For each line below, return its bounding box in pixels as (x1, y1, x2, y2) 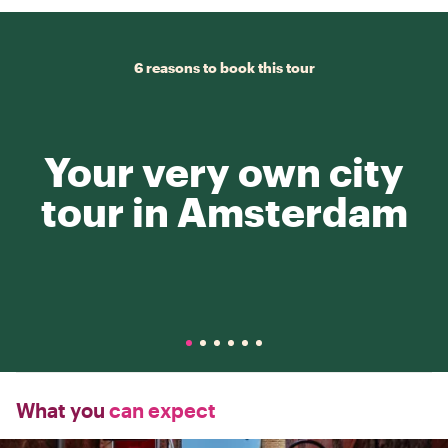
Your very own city (44, 148, 404, 195)
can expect (105, 398, 216, 422)
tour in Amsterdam (40, 188, 408, 235)
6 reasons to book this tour (133, 59, 315, 76)
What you (16, 398, 105, 422)
